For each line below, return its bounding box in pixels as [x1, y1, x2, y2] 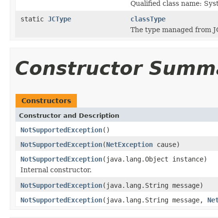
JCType [48, 15, 71, 23]
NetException [106, 140, 153, 148]
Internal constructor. [20, 165, 91, 174]
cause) [153, 140, 180, 148]
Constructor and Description [19, 111, 119, 119]
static [20, 15, 48, 23]
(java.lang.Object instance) [102, 155, 207, 163]
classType [130, 15, 165, 23]
